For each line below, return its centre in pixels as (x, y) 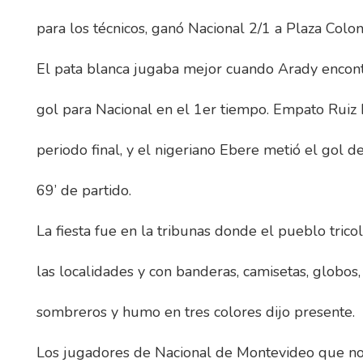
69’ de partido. (84, 191)
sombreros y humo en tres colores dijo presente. (196, 312)
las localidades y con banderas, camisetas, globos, (199, 272)
